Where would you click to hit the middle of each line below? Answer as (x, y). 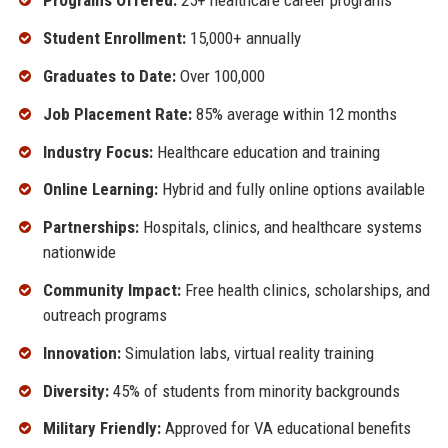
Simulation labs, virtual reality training (247, 352)
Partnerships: (90, 227)
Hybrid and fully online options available (291, 189)
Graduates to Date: (109, 75)
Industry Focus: (97, 151)
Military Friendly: (101, 428)
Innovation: (81, 352)
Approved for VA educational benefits (285, 428)
